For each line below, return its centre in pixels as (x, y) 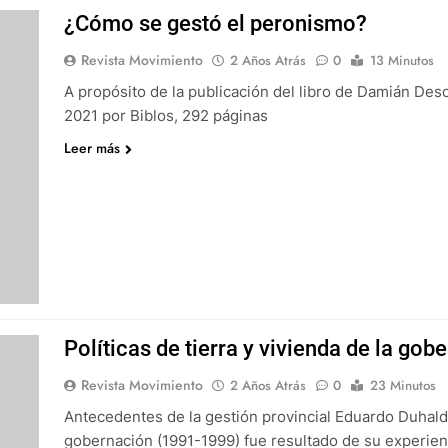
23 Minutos (402, 385)
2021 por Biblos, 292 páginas (165, 115)
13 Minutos (401, 60)
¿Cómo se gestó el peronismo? (215, 23)
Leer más (91, 148)
